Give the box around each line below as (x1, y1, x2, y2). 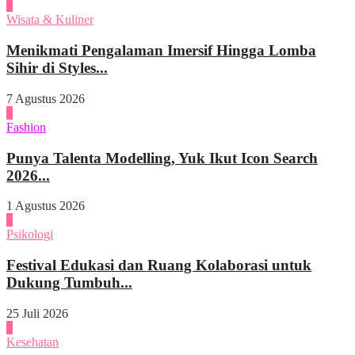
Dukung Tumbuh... (6, 274, 132, 292)
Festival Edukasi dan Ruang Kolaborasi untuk (6, 257, 311, 274)
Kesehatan (6, 334, 59, 349)
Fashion (6, 120, 46, 134)
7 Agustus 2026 (6, 91, 85, 105)
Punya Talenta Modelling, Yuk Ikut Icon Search (6, 149, 318, 166)
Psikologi (6, 227, 53, 242)
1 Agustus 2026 (6, 199, 85, 213)
